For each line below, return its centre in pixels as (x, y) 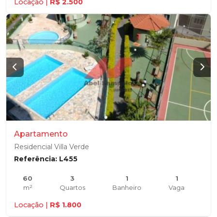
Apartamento (41, 134)
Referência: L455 (46, 159)
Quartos (72, 187)
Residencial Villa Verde (52, 147)
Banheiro (127, 187)
